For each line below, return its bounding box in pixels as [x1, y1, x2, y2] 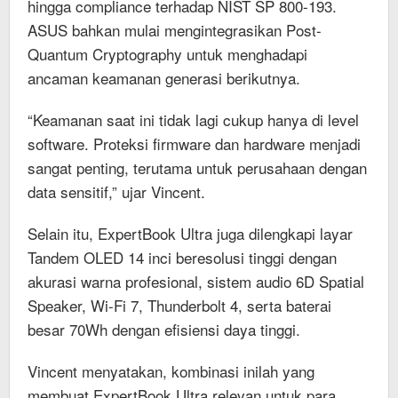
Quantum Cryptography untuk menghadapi [28, 42, 307, 65]
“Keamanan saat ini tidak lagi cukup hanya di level [28, 107, 359, 131]
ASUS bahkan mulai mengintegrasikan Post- [28, 18, 322, 41]
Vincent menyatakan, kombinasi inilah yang [28, 359, 314, 382]
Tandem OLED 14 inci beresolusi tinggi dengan [28, 245, 337, 268]
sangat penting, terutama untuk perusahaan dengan [28, 155, 367, 179]
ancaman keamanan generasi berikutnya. [28, 66, 300, 89]
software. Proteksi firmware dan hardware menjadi [28, 131, 361, 155]
